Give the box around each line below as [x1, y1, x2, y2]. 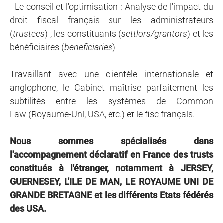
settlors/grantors [121, 28, 187, 39]
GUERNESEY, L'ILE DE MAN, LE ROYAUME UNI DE [10, 176, 213, 187]
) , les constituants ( [45, 28, 121, 39]
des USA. [10, 203, 46, 214]
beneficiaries [64, 42, 112, 52]
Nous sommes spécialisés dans [10, 136, 213, 146]
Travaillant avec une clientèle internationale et [10, 69, 213, 79]
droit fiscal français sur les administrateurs [10, 15, 213, 25]
